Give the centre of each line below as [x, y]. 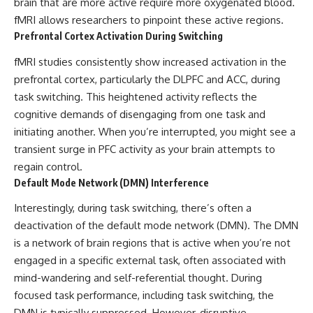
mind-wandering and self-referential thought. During [138, 278]
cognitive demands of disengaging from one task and [140, 114]
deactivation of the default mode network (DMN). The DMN [156, 226]
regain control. [48, 166]
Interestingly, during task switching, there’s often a [133, 208]
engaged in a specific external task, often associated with [150, 261]
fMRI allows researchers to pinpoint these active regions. [149, 20]
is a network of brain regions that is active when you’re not [152, 243]
